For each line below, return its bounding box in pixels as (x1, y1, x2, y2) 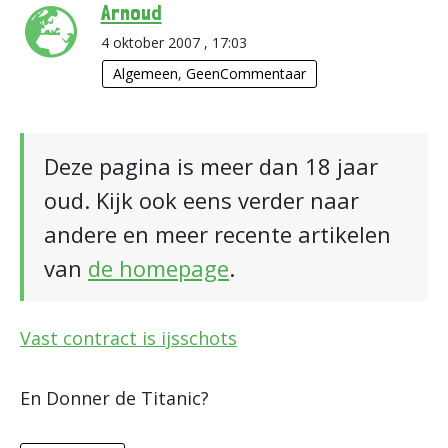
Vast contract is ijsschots (20, 326, 237, 350)
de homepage (88, 253, 229, 283)
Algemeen (112, 64, 178, 83)
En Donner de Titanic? (20, 386, 209, 410)
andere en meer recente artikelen (44, 219, 391, 249)
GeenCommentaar (185, 64, 306, 83)
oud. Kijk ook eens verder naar (44, 185, 359, 215)
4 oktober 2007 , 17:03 (100, 33, 247, 52)
